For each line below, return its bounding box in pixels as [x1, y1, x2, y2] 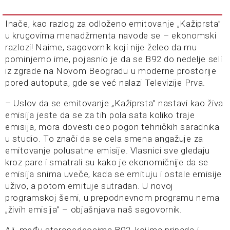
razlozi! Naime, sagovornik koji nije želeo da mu [5, 42, 197, 52]
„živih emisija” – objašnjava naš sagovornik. [5, 204, 182, 215]
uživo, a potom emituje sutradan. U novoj [5, 181, 174, 191]
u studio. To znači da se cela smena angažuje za [5, 133, 203, 144]
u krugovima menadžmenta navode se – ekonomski [5, 30, 217, 41]
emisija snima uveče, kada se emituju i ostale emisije [5, 169, 222, 179]
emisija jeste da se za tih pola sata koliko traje [5, 110, 195, 120]
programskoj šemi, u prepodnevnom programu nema [5, 193, 220, 203]
